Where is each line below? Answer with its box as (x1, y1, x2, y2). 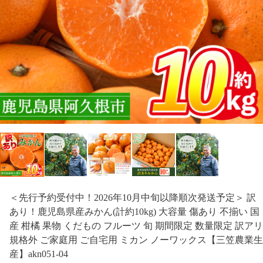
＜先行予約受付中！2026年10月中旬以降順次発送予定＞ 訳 (9, 192, 256, 203)
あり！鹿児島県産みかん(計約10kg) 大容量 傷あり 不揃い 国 (9, 206, 259, 217)
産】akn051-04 (9, 248, 68, 259)
